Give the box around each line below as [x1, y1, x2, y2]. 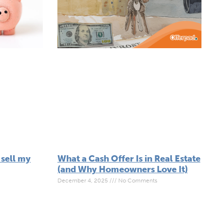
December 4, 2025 [57, 177, 109, 184]
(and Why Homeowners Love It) [57, 164, 188, 175]
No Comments [116, 177, 157, 184]
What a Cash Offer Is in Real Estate [57, 153, 200, 164]
